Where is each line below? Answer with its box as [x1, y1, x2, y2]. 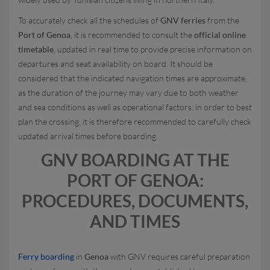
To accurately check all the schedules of [18, 15, 160, 25]
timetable [18, 44, 54, 54]
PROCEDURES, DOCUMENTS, [22, 190, 248, 211]
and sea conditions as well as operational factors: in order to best [18, 102, 252, 112]
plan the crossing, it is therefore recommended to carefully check [18, 116, 251, 127]
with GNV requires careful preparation [108, 251, 250, 262]
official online [194, 30, 246, 40]
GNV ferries [160, 15, 206, 25]
